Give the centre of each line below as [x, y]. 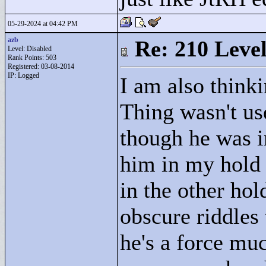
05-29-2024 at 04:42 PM [43, 24]
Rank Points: [27, 58]
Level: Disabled [30, 49]
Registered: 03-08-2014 [41, 66]
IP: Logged [23, 75]
